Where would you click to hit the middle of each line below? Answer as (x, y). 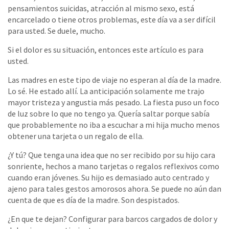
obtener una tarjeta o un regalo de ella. (76, 136)
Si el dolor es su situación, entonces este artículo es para (106, 49)
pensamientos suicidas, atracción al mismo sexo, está (101, 8)
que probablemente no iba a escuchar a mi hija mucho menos (114, 124)
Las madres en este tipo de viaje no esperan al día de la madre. (114, 79)
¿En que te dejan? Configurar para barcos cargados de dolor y (112, 219)
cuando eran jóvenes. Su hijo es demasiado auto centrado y (108, 177)
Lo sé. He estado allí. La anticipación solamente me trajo (106, 91)
